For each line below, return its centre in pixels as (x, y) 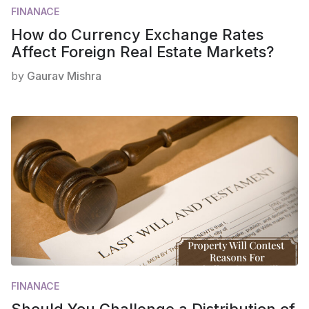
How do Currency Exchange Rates (137, 34)
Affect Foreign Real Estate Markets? (142, 51)
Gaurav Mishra (64, 76)
